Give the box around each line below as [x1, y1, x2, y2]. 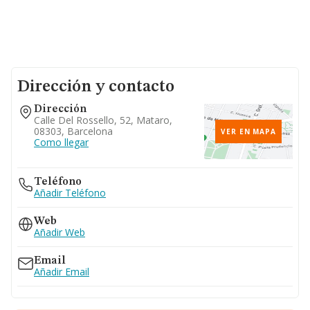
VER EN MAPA [221, 127, 276, 136]
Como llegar [34, 136, 89, 149]
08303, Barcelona [34, 125, 113, 138]
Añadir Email [34, 265, 89, 278]
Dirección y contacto [17, 79, 174, 95]
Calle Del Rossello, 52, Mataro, [34, 113, 172, 127]
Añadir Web [34, 226, 85, 239]
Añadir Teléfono [34, 186, 106, 199]
